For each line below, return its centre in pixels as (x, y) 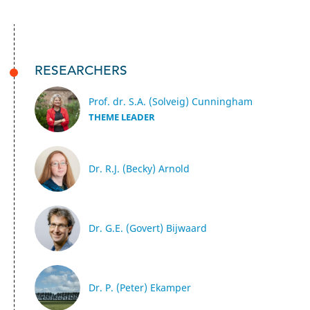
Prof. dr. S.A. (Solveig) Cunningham (171, 101)
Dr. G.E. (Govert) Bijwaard (148, 228)
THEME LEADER (122, 117)
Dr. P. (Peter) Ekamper (140, 288)
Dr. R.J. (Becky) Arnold (139, 168)
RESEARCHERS (81, 70)
